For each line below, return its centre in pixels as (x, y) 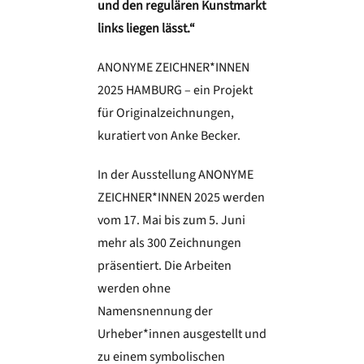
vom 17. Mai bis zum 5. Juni (171, 221)
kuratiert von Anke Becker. (169, 136)
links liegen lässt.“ (146, 29)
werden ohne (134, 289)
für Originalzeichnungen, (165, 113)
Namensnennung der (155, 312)
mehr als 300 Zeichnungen (169, 243)
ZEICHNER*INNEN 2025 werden (181, 198)
